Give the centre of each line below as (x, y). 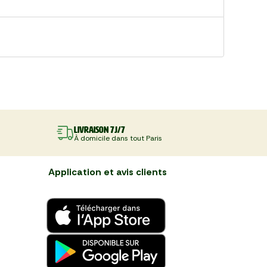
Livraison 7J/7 (99, 129)
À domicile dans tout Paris (118, 138)
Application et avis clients (108, 172)
